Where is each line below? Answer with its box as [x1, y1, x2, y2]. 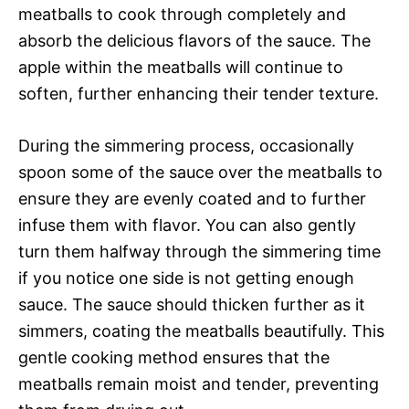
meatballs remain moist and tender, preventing [18, 373, 379, 393]
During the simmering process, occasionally [18, 135, 354, 155]
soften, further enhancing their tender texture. [18, 83, 379, 103]
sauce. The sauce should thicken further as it [18, 294, 365, 314]
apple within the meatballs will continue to [18, 57, 343, 77]
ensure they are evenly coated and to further [18, 188, 366, 208]
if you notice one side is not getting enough [18, 267, 354, 288]
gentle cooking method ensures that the [18, 347, 330, 367]
